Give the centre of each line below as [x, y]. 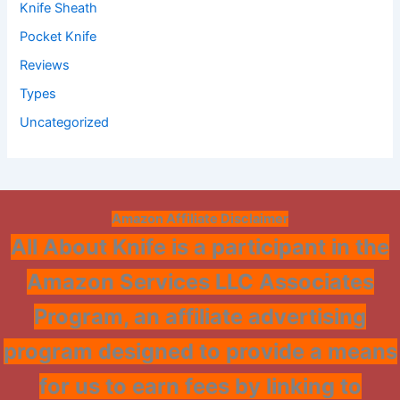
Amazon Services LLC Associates [200, 282]
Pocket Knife [58, 36]
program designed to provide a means [200, 352]
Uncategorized [65, 122]
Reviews [45, 65]
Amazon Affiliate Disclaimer [200, 219]
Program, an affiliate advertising [200, 317]
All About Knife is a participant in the [200, 247]
